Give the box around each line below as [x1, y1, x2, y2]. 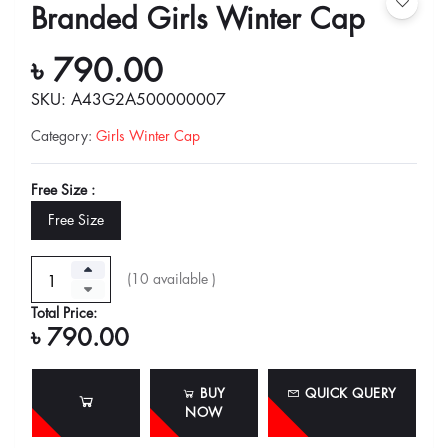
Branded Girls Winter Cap [31, 5, 365, 35]
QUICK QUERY [300, 386, 397, 400]
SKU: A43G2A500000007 [31, 92, 226, 109]
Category [31, 129, 88, 144]
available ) [149, 271, 216, 286]
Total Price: [31, 305, 97, 320]
